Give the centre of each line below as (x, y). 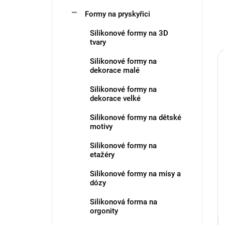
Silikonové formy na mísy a (135, 174)
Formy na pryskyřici (118, 14)
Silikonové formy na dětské (136, 118)
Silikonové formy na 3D (129, 33)
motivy (101, 127)
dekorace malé (115, 70)
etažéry (102, 155)
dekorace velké (115, 98)
